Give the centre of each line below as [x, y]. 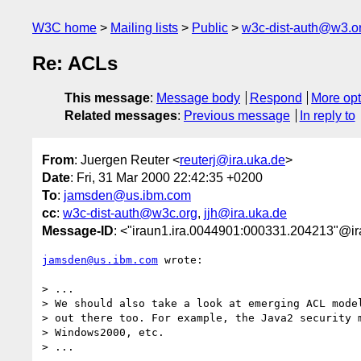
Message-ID [78, 230]
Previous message [237, 116]
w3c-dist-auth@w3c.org [130, 213]
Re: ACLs [75, 64]
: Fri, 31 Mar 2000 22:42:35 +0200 [166, 177]
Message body [198, 98]
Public [210, 28]
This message [107, 98]
